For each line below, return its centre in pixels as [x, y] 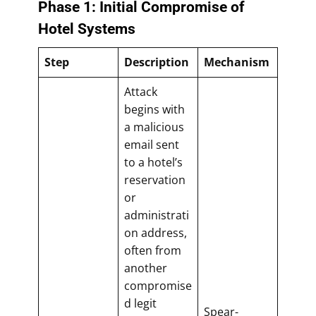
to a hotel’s [153, 162]
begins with [154, 109]
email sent [152, 144]
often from [153, 250]
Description [157, 62]
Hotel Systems [87, 29]
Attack [141, 91]
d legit [140, 303]
